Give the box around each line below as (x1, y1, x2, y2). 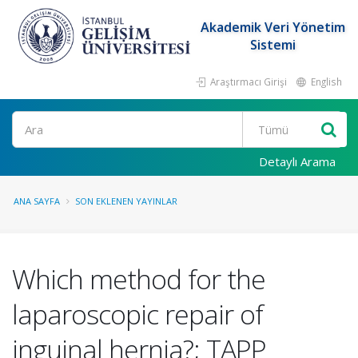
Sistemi (250, 36, 296, 54)
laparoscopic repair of (12, 296, 263, 332)
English (308, 75, 342, 88)
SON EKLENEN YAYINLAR (75, 195, 177, 207)
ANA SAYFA (14, 195, 60, 207)
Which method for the (12, 261, 265, 297)
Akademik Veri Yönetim (201, 18, 346, 36)
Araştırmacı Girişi (208, 75, 287, 88)
